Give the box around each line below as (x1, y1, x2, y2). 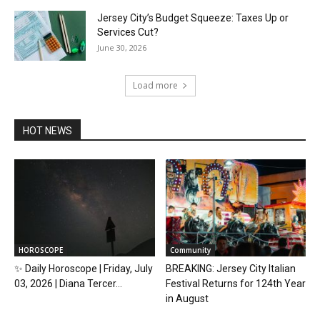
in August (165, 292, 209, 304)
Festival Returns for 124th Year (165, 277, 306, 289)
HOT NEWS (23, 125, 72, 137)
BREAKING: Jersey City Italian (165, 262, 296, 274)
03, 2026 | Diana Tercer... (14, 277, 122, 289)
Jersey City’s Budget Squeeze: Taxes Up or (97, 12, 289, 24)
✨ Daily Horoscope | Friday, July (14, 262, 153, 274)
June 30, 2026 (97, 42, 146, 54)
